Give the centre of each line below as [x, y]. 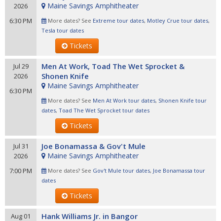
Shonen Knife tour [183, 100]
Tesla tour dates [63, 30]
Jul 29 [21, 66]
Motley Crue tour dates [178, 20]
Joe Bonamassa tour [179, 170]
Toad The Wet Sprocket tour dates [104, 110]
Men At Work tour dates [124, 100]
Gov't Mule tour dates [121, 170]
